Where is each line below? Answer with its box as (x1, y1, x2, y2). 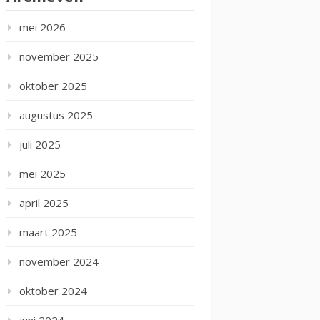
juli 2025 (19, 137, 61, 151)
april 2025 (19, 196, 69, 210)
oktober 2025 (19, 79, 87, 93)
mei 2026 (19, 20, 66, 34)
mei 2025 (19, 166, 66, 181)
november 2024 (19, 254, 99, 269)
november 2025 (19, 49, 99, 64)
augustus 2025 (19, 108, 93, 122)
